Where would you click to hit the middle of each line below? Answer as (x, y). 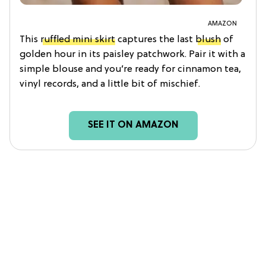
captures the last (155, 39)
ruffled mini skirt (78, 39)
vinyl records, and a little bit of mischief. (110, 84)
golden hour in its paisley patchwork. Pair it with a (132, 54)
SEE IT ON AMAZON (133, 125)
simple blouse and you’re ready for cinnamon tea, (130, 69)
